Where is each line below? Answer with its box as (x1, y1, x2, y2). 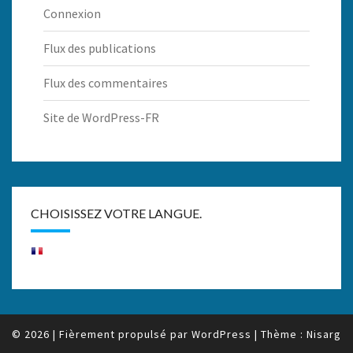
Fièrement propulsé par (59, 327, 191, 342)
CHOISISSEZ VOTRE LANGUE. (31, 206, 202, 221)
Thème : (261, 327, 307, 342)
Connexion (43, 6, 101, 22)
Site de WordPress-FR (43, 110, 159, 126)
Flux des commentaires (43, 75, 168, 91)
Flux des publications (43, 40, 156, 57)
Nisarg (307, 327, 341, 342)
